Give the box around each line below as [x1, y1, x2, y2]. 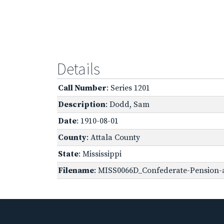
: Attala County [86, 132, 140, 142]
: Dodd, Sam [105, 99, 149, 109]
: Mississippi [78, 148, 121, 159]
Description [58, 99, 105, 109]
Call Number [58, 82, 106, 93]
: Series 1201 [106, 82, 150, 93]
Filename [58, 165, 94, 175]
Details [57, 58, 100, 79]
